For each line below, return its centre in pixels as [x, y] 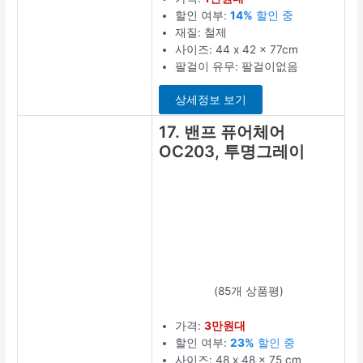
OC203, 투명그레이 [232, 151]
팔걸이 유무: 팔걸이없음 [237, 66]
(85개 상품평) [248, 290]
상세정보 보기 [211, 100]
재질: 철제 [201, 32]
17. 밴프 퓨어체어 [222, 132]
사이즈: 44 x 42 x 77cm [237, 49]
